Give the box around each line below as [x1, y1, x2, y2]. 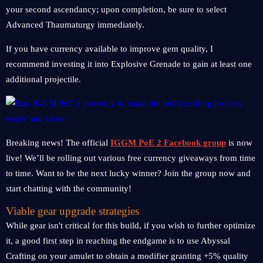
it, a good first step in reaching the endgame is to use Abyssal [6, 236, 230, 245]
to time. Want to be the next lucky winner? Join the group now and [6, 168, 251, 178]
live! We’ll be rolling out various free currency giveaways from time [6, 153, 255, 163]
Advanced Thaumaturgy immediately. [6, 20, 144, 29]
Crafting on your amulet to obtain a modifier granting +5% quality [6, 251, 248, 261]
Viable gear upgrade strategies [6, 205, 139, 217]
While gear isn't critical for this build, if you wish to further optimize [6, 221, 255, 230]
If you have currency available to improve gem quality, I [6, 44, 213, 53]
